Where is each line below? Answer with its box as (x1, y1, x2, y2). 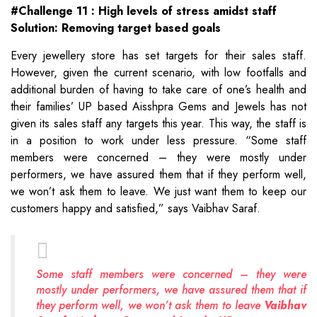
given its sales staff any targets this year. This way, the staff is (11, 115, 306, 132)
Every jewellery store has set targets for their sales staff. (11, 47, 306, 64)
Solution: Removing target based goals (11, 19, 221, 36)
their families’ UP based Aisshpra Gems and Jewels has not (11, 98, 306, 115)
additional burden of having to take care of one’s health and (11, 81, 306, 98)
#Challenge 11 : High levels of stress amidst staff (11, 2, 277, 19)
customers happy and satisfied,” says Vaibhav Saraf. (11, 200, 260, 217)
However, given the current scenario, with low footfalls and (11, 64, 306, 81)
